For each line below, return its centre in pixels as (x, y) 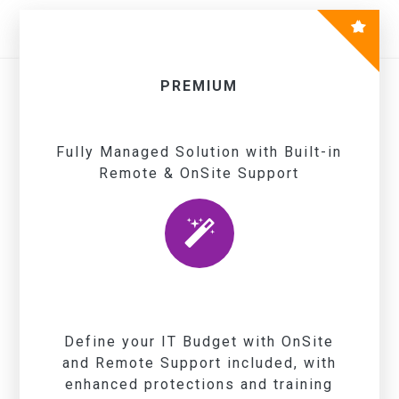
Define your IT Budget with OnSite (199, 342)
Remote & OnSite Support (199, 173)
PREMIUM (199, 85)
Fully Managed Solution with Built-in (199, 151)
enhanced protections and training (199, 385)
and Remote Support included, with (199, 363)
